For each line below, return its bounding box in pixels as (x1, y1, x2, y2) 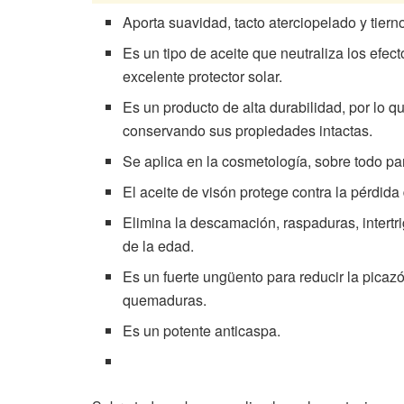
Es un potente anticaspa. (123, 319, 281, 341)
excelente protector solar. (123, 65, 283, 87)
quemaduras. (123, 289, 207, 310)
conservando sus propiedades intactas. (123, 119, 373, 141)
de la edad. (123, 234, 195, 256)
